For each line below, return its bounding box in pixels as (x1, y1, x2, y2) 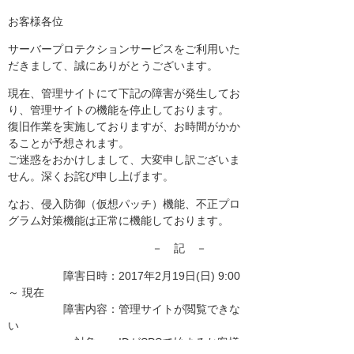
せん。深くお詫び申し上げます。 (8, 170, 174, 183)
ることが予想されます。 (8, 137, 130, 149)
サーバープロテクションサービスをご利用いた (8, 43, 240, 55)
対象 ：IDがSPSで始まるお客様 (8, 336, 239, 348)
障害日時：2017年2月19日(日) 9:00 (8, 269, 240, 282)
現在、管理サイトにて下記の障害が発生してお (8, 87, 240, 100)
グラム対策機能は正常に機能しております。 (8, 214, 229, 227)
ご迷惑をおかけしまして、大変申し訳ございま (8, 153, 240, 166)
